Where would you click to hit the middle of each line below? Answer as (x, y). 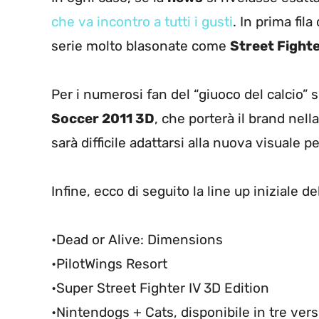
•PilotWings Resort (109, 264)
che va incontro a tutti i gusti (142, 22)
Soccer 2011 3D (103, 119)
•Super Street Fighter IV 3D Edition (160, 288)
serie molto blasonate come (141, 46)
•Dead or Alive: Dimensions (137, 240)
